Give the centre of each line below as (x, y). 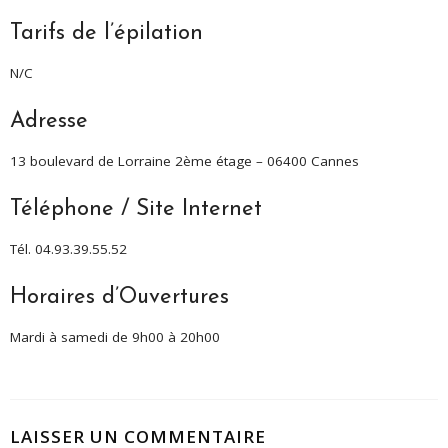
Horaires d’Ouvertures (119, 298)
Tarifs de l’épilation (106, 34)
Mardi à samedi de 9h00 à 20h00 (115, 337)
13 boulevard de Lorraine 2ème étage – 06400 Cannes (184, 161)
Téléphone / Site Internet (136, 210)
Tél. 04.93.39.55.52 (68, 249)
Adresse (49, 122)
